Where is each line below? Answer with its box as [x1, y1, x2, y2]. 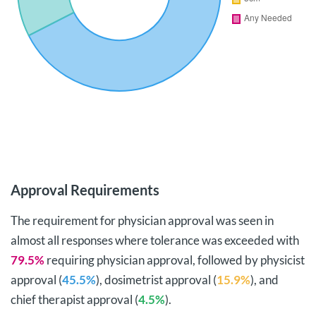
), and [250, 272, 279, 287]
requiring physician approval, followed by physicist [44, 253, 305, 267]
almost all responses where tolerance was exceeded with [11, 233, 299, 248]
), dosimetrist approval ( [96, 272, 217, 287]
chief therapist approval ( [11, 292, 138, 307]
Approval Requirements [11, 181, 159, 198]
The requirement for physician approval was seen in [11, 213, 274, 228]
